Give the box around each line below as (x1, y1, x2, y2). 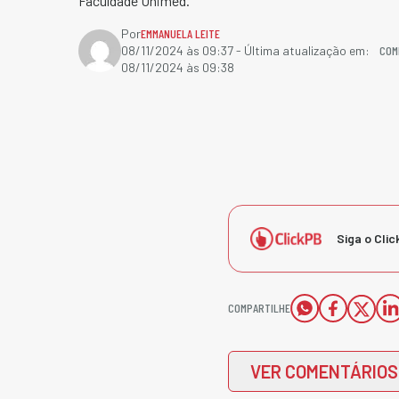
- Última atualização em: (233, 43, 370, 58)
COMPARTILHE (228, 300, 290, 315)
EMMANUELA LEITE (141, 26, 220, 41)
